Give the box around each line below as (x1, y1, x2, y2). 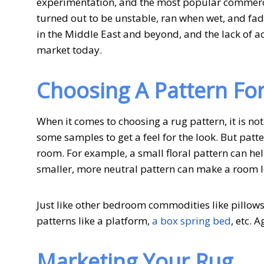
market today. (37, 42, 102, 57)
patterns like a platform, (37, 213, 152, 227)
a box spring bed (152, 213, 231, 227)
